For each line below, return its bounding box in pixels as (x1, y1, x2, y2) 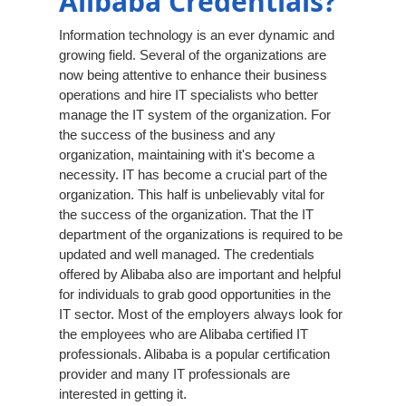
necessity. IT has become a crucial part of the (59, 167, 327, 183)
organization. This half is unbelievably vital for (59, 187, 324, 203)
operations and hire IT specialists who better (59, 87, 318, 103)
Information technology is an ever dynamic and (59, 27, 334, 43)
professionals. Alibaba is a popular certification (59, 346, 330, 362)
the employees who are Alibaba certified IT (59, 326, 308, 343)
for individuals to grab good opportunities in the (59, 286, 331, 303)
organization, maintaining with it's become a (59, 147, 314, 163)
